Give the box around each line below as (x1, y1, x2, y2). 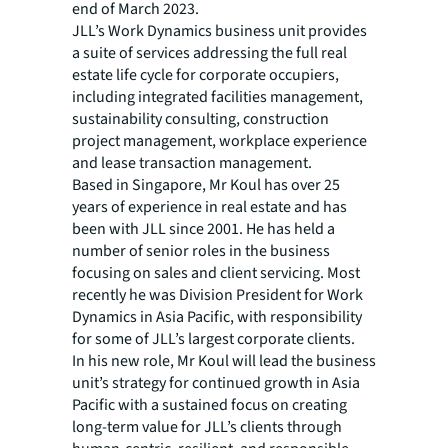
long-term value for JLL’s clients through (72, 416, 342, 438)
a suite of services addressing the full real (72, 42, 347, 64)
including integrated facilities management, (72, 86, 363, 108)
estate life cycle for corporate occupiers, (72, 64, 339, 86)
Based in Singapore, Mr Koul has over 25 (72, 174, 340, 196)
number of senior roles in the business (72, 240, 330, 262)
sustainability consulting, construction (72, 108, 329, 130)
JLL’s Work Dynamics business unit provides (72, 20, 367, 42)
